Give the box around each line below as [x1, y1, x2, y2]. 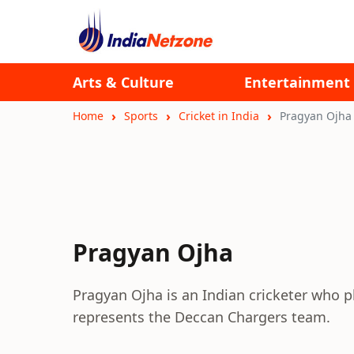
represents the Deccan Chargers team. [73, 307, 330, 326]
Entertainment [244, 73, 350, 92]
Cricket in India [179, 108, 259, 123]
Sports [124, 108, 158, 123]
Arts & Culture [73, 73, 174, 92]
